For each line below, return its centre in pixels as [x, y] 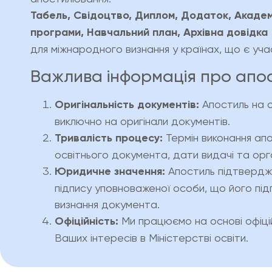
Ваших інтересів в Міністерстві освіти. [151, 237]
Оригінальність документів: [127, 104]
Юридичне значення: [110, 171]
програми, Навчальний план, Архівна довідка [149, 32]
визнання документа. [107, 204]
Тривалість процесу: [109, 138]
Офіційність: [87, 221]
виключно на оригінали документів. [142, 121]
